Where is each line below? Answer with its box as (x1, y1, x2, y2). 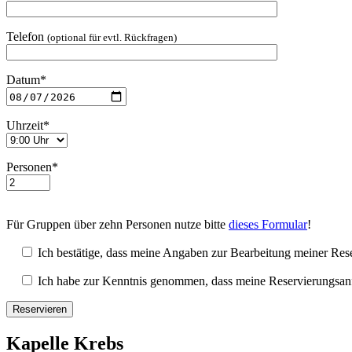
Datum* (6, 73, 46, 86)
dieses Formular (229, 218, 307, 231)
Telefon (6, 30, 47, 43)
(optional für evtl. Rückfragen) (47, 31, 177, 43)
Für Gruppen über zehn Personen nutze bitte (6, 218, 229, 231)
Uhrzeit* (6, 119, 49, 132)
